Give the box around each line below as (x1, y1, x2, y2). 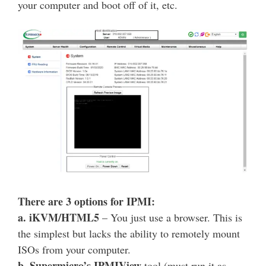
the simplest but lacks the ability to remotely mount (18, 226, 240, 241)
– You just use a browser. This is (99, 210, 242, 225)
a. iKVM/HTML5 (18, 210, 99, 226)
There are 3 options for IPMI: (18, 194, 155, 210)
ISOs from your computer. (18, 242, 131, 257)
